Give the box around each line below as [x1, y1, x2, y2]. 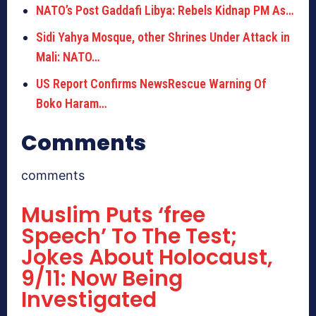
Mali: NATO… [36, 49, 100, 65]
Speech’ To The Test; [21, 221, 237, 252]
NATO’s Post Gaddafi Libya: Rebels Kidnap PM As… [36, 3, 294, 18]
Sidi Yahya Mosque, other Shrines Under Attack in [36, 30, 290, 45]
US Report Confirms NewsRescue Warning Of [36, 76, 267, 92]
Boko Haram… [36, 96, 107, 111]
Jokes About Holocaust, [21, 243, 273, 273]
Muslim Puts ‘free [21, 200, 205, 231]
